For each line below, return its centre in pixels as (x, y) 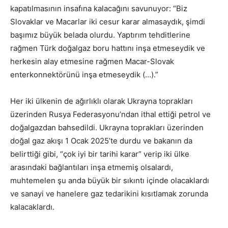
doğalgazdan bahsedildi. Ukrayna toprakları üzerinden (107, 128)
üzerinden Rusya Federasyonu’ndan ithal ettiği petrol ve (110, 115)
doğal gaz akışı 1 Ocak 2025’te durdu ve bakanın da (101, 141)
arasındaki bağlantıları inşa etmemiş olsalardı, (92, 167)
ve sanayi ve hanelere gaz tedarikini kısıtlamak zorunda (109, 194)
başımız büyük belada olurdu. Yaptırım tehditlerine (100, 35)
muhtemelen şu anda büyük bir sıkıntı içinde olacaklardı (110, 181)
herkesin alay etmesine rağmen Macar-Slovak (92, 62)
